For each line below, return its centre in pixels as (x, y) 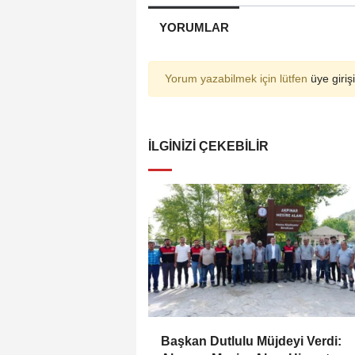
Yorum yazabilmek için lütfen (238, 78)
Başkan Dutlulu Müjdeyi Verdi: (251, 341)
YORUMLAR (194, 27)
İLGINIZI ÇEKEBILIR (208, 146)
